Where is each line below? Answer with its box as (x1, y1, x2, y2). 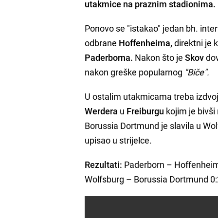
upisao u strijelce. (85, 134, 152, 146)
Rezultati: (85, 158, 123, 170)
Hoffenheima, (119, 36, 173, 49)
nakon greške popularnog (85, 66, 183, 78)
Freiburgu (127, 105, 164, 117)
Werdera (85, 105, 118, 117)
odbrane (85, 36, 119, 49)
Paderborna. (85, 51, 133, 63)
